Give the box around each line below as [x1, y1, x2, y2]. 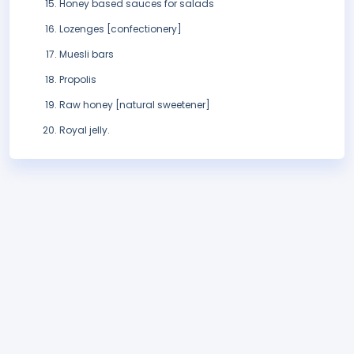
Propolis [59, 73, 96, 87]
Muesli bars [59, 47, 114, 62]
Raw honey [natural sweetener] [59, 98, 210, 112]
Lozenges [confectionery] [59, 22, 182, 36]
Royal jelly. [59, 123, 110, 137]
